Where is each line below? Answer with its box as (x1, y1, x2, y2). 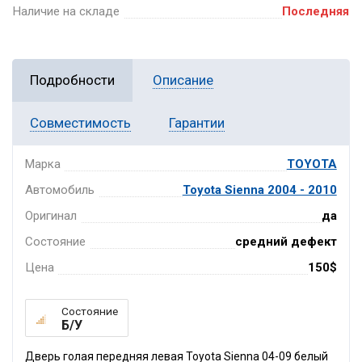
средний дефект (234, 234, 337, 249)
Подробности (30, 71, 115, 88)
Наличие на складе (12, 3, 120, 19)
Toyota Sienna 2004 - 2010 (182, 182, 337, 197)
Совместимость (30, 114, 131, 131)
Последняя (282, 3, 350, 19)
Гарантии (169, 114, 225, 131)
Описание (153, 71, 213, 88)
